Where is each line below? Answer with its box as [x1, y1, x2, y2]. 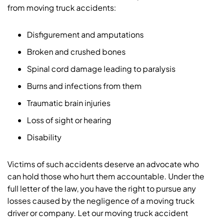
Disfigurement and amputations [27, 29, 144, 40]
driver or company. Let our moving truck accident [7, 208, 188, 218]
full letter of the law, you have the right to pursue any [7, 183, 196, 194]
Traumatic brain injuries [27, 98, 110, 108]
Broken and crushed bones [27, 46, 126, 57]
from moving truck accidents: [7, 2, 116, 13]
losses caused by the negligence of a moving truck [7, 196, 195, 206]
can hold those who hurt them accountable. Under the [7, 171, 204, 181]
